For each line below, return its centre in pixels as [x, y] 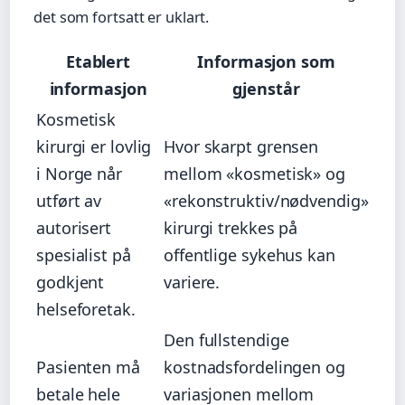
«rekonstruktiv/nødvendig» [266, 200]
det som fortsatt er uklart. [122, 17]
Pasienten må [88, 367]
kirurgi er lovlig [94, 146]
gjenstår [266, 88]
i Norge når [79, 173]
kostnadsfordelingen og [254, 367]
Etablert [98, 61]
